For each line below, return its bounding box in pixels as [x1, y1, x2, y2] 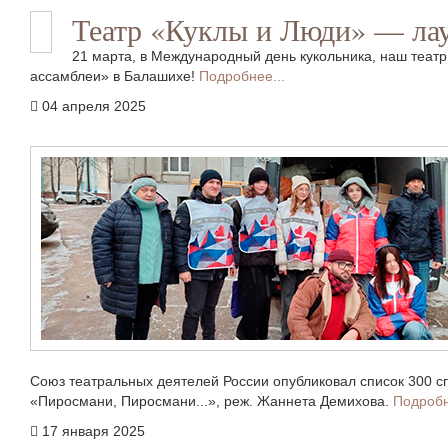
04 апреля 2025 [42, 98, 146, 114]
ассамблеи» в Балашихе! [30, 68, 199, 84]
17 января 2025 [42, 423, 145, 439]
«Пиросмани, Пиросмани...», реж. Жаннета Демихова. [30, 393, 393, 409]
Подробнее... [199, 68, 285, 84]
